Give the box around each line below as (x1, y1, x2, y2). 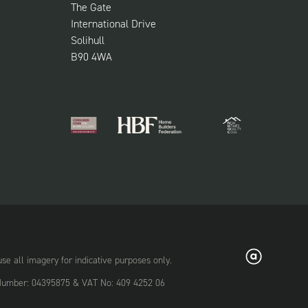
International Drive (70, 16, 156, 32)
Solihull (70, 33, 104, 48)
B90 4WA (70, 49, 112, 65)
